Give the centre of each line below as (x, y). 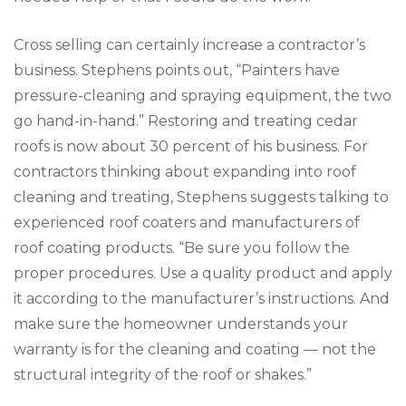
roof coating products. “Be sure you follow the (182, 247)
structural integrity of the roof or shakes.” (163, 374)
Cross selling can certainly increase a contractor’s (189, 44)
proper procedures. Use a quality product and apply (203, 273)
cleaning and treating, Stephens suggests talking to (201, 197)
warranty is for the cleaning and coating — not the (195, 349)
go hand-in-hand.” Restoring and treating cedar (186, 121)
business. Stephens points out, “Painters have (177, 70)
